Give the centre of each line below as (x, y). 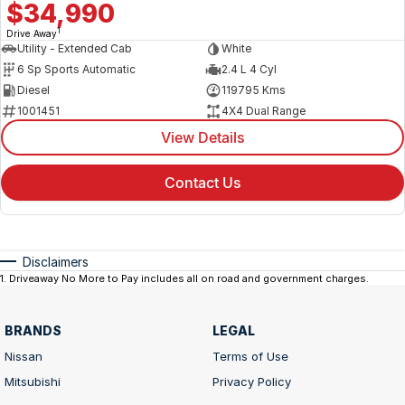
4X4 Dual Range (263, 111)
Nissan (24, 356)
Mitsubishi (33, 381)
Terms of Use (250, 356)
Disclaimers (56, 261)
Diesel (33, 90)
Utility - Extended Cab (75, 49)
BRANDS (33, 330)
